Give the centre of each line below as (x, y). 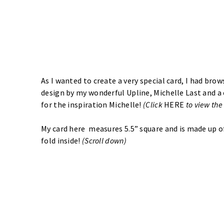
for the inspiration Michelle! (92, 105)
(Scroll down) (105, 141)
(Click (154, 105)
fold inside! (61, 141)
